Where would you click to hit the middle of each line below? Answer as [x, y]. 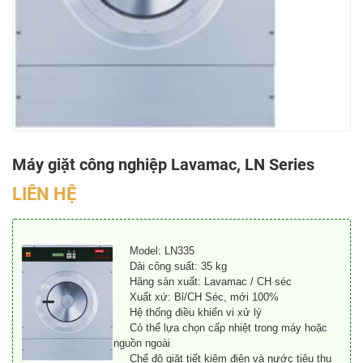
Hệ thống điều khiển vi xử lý [188, 313]
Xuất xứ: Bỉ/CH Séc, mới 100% [196, 297]
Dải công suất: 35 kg [170, 267]
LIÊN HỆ [44, 194]
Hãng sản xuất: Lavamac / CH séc [203, 282]
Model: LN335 [162, 251]
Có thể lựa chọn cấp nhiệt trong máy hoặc [220, 328]
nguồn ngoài [142, 344]
